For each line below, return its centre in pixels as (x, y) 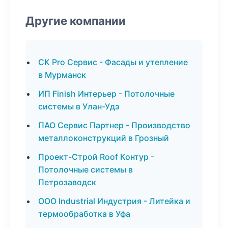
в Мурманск (62, 75)
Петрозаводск (67, 182)
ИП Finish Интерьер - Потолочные (106, 94)
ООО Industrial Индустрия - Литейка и (114, 201)
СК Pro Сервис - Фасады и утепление (113, 62)
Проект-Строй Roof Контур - (96, 157)
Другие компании (76, 21)
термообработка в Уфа (84, 214)
